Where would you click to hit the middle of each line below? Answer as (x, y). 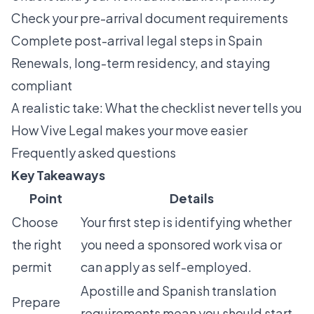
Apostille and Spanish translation (178, 291)
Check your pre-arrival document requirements (150, 18)
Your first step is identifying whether (186, 222)
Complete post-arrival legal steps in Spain (137, 41)
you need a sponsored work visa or (181, 245)
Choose (35, 222)
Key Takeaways (58, 175)
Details (191, 198)
